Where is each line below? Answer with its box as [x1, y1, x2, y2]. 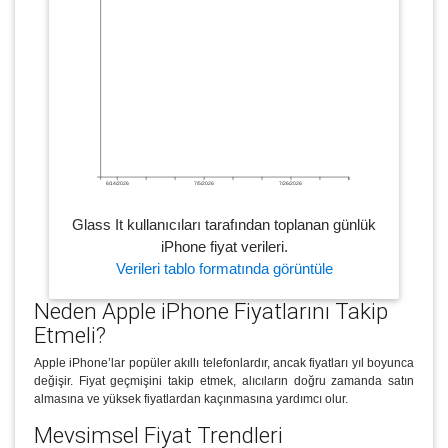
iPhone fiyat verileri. [160, 238, 288, 256]
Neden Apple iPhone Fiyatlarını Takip [33, 296, 388, 325]
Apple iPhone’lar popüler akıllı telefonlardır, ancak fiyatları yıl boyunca [33, 356, 415, 371]
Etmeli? [33, 320, 106, 349]
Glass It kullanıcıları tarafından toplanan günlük [72, 216, 376, 234]
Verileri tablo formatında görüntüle [115, 260, 333, 278]
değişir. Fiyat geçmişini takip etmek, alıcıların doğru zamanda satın [33, 374, 415, 389]
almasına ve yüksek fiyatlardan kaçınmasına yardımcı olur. [33, 392, 348, 407]
